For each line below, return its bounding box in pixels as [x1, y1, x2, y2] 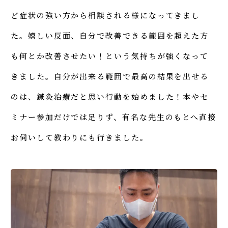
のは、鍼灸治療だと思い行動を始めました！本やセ [11, 91, 209, 102]
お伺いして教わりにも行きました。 [11, 132, 149, 143]
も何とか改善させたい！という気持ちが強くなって [11, 50, 209, 62]
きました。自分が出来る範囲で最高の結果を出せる [11, 71, 209, 82]
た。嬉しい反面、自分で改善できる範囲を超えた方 [11, 30, 209, 41]
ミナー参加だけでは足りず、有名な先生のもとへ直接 [11, 111, 217, 123]
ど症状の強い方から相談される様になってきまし [11, 10, 201, 21]
